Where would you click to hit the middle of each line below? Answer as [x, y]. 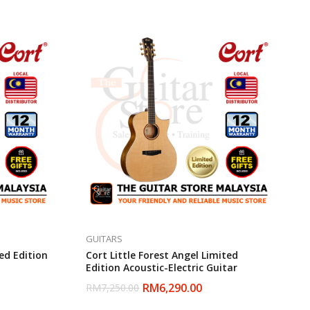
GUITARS [104, 239]
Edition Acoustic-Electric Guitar [162, 268]
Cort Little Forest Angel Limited [162, 255]
